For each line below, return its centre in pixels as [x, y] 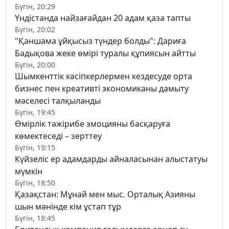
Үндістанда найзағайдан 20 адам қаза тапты [103, 18]
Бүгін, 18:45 [35, 218]
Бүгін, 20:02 [35, 30]
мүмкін [29, 171]
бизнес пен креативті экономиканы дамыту [102, 89]
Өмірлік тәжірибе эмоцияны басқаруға [93, 124]
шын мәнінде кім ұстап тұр [68, 207]
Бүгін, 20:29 [35, 7]
